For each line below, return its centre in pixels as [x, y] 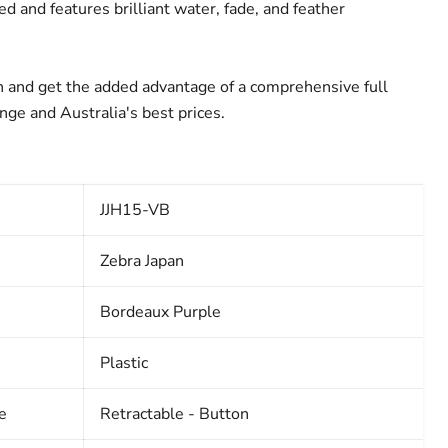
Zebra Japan [141, 261]
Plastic [123, 363]
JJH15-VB [134, 210]
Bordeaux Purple [160, 312]
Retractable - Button [174, 414]
